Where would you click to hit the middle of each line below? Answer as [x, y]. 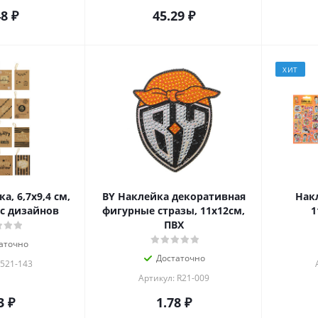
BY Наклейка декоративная [174, 197]
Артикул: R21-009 [174, 278]
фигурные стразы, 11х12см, [174, 211]
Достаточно [181, 258]
